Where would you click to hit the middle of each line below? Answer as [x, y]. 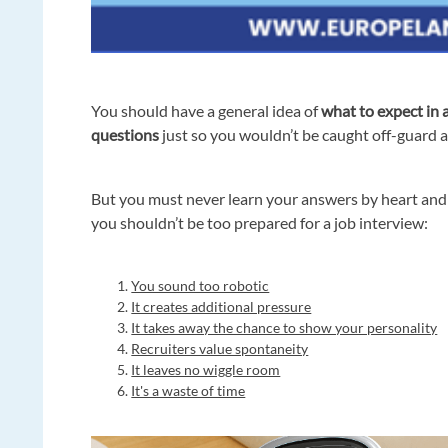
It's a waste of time [188, 391]
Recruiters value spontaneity [220, 349]
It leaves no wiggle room [206, 370]
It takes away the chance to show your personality [284, 328]
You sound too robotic [200, 286]
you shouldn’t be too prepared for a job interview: [260, 223]
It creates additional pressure [221, 307]
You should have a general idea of [206, 111]
